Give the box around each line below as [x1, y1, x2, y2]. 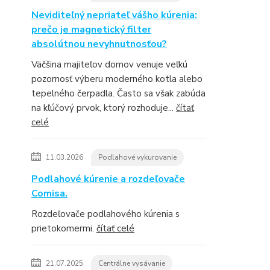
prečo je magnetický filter [31, 23, 151, 36]
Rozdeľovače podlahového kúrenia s [31, 208, 180, 220]
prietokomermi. [31, 222, 96, 234]
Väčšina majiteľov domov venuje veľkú [31, 58, 187, 71]
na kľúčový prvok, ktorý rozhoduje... [31, 102, 176, 114]
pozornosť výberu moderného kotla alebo [31, 73, 202, 85]
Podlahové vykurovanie [98, 152, 177, 162]
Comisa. [31, 187, 67, 200]
